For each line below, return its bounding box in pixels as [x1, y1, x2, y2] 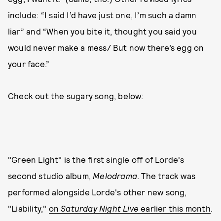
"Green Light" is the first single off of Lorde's [8, 154, 184, 164]
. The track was [137, 171, 196, 181]
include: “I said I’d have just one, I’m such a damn [8, 10, 197, 20]
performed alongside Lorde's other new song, [8, 187, 187, 197]
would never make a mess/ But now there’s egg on [8, 42, 204, 52]
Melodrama [93, 171, 138, 181]
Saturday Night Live [61, 203, 139, 213]
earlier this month [139, 203, 211, 213]
